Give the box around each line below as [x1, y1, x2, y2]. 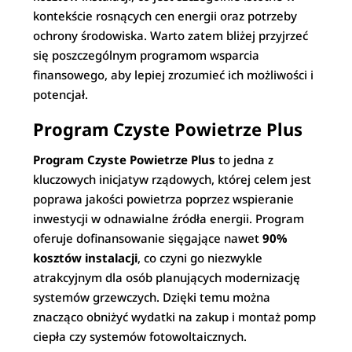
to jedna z [215, 152, 274, 167]
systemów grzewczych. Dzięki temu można [33, 289, 271, 305]
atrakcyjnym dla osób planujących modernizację [33, 269, 301, 285]
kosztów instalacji [33, 250, 138, 266]
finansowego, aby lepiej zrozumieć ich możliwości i [33, 67, 314, 82]
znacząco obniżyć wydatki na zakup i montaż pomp [33, 309, 317, 324]
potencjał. [33, 86, 89, 102]
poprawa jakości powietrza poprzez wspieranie [33, 191, 295, 207]
